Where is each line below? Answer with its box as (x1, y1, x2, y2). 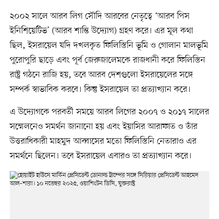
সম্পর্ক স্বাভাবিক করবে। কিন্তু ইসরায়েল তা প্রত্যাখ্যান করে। (9, 83, 191, 95)
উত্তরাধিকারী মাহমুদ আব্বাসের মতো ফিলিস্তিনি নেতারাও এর (9, 135, 197, 147)
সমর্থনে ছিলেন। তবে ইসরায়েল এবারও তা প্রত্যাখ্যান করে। (9, 150, 192, 162)
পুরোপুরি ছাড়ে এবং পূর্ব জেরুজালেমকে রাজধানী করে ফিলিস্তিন (9, 54, 205, 66)
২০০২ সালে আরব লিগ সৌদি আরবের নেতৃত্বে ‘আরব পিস (9, 10, 190, 22)
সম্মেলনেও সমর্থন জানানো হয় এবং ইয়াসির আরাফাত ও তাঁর (9, 120, 197, 132)
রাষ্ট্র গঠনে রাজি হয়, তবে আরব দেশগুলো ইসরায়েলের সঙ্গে (9, 68, 193, 81)
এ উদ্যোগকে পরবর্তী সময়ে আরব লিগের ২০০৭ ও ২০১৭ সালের (9, 106, 209, 118)
